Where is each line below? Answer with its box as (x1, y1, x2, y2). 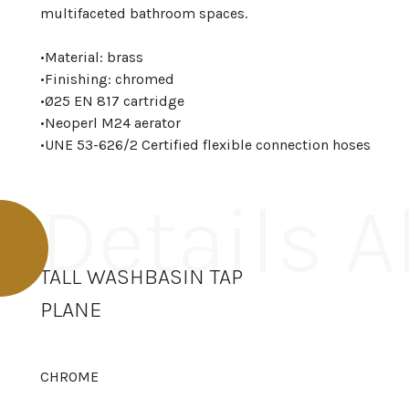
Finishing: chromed (45, 70, 174, 89)
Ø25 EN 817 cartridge (45, 92, 184, 110)
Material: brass (45, 48, 143, 67)
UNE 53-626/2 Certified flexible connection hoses (45, 136, 371, 154)
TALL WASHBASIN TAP (40, 264, 243, 290)
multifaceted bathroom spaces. (40, 5, 247, 23)
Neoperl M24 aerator (45, 114, 181, 132)
